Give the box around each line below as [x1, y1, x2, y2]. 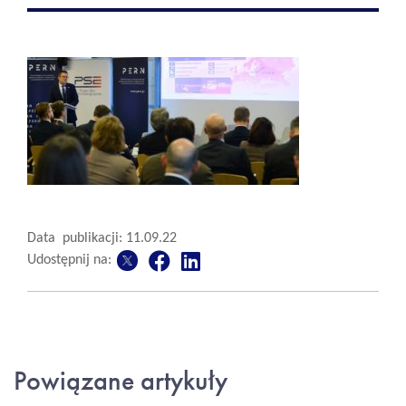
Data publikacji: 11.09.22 [27, 231, 177, 246]
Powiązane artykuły [14, 363, 227, 398]
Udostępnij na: [27, 253, 111, 267]
